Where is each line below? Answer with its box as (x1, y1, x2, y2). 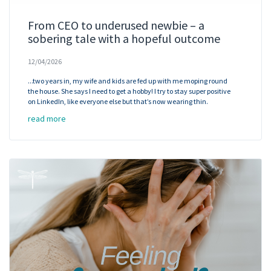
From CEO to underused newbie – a (28, 18, 204, 33)
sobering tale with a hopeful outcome (28, 31, 220, 47)
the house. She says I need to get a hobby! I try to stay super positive (28, 87, 230, 96)
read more (28, 113, 66, 125)
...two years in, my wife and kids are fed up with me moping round (28, 76, 227, 86)
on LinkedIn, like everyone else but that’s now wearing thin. (28, 97, 208, 106)
